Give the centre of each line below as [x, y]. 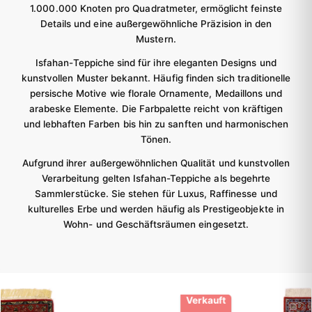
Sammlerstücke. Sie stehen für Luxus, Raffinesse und [156, 194]
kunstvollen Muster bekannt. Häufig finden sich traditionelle [156, 78]
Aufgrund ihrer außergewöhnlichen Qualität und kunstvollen [156, 163]
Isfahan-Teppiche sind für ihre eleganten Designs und [156, 63]
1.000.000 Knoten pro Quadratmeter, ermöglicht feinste [156, 9]
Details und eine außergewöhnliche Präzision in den [156, 24]
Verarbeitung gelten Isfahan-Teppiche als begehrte [156, 179]
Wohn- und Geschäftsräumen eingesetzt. [156, 225]
